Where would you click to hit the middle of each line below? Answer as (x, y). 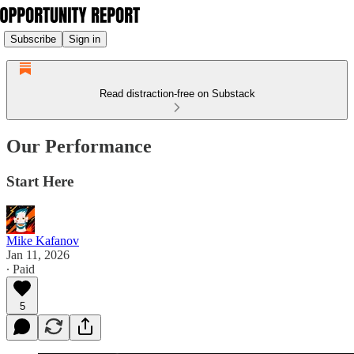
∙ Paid (21, 269)
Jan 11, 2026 (38, 254)
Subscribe (33, 39)
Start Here (40, 181)
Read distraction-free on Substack (177, 94)
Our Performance (79, 146)
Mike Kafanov (43, 240)
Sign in (85, 39)
